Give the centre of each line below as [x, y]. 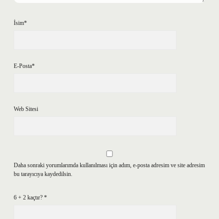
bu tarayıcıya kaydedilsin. [43, 174]
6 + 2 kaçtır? [29, 197]
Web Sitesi [26, 109]
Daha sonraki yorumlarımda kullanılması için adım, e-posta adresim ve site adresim [109, 165]
